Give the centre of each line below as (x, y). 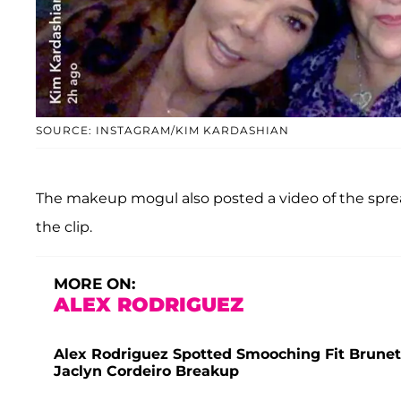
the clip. (64, 226)
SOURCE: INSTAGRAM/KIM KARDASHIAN (162, 130)
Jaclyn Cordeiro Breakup (146, 371)
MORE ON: (94, 283)
